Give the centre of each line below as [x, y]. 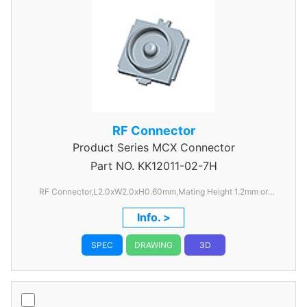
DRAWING [153, 245]
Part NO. [112, 166]
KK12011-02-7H [175, 166]
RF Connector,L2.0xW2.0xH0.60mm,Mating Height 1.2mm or [153, 192]
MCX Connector [192, 147]
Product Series [110, 147]
